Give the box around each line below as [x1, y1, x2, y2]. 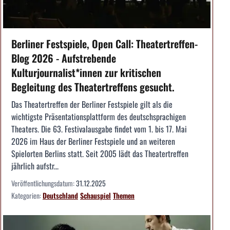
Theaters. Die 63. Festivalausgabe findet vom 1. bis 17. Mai [11, 123, 187, 136]
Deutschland [43, 190, 78, 201]
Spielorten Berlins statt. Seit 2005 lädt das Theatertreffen [11, 147, 188, 160]
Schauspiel [80, 190, 111, 201]
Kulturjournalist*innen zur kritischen [11, 65, 161, 81]
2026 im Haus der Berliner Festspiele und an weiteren [11, 135, 175, 148]
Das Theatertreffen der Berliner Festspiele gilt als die [11, 98, 172, 111]
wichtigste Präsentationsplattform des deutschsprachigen [11, 110, 186, 123]
